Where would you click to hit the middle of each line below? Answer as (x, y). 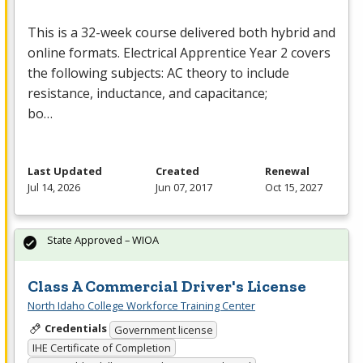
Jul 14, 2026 (54, 188)
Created (177, 171)
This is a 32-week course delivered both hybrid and (181, 33)
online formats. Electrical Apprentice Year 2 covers (179, 53)
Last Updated (65, 171)
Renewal (287, 171)
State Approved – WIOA (103, 240)
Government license (163, 329)
